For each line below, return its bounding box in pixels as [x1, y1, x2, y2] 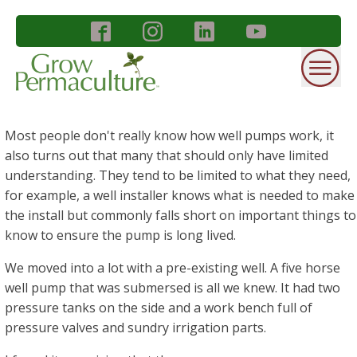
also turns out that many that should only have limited [5, 147, 328, 164]
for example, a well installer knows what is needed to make [5, 186, 355, 204]
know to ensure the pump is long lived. [5, 226, 236, 244]
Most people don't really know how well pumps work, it [5, 127, 334, 144]
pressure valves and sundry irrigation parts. [5, 319, 266, 336]
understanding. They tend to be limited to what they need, [5, 167, 351, 184]
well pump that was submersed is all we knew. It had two [5, 279, 340, 296]
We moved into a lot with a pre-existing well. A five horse [5, 259, 340, 277]
